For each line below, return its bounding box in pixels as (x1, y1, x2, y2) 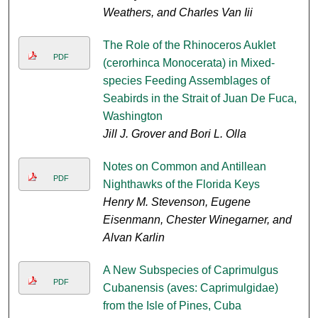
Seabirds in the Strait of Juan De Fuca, (102, 92, 297, 105)
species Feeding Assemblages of (102, 75, 270, 87)
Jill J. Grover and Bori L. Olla (102, 128, 246, 141)
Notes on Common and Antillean (102, 160, 266, 173)
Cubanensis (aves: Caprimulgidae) (102, 282, 278, 295)
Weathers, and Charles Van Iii (102, 6, 253, 19)
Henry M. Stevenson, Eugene (102, 196, 251, 209)
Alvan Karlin (102, 231, 165, 244)
